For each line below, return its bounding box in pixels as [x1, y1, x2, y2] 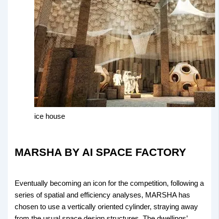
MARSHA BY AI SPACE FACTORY [15, 146, 187, 158]
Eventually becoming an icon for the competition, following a [15, 179, 204, 187]
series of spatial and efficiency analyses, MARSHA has [15, 191, 191, 199]
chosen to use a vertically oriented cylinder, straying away [15, 202, 198, 211]
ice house [34, 112, 66, 120]
